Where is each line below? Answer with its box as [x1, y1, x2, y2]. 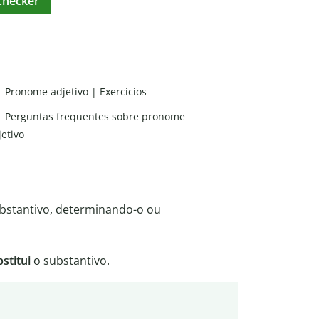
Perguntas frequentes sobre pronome [5, 109, 185, 123]
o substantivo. [31, 253, 110, 269]
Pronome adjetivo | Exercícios [5, 84, 147, 98]
